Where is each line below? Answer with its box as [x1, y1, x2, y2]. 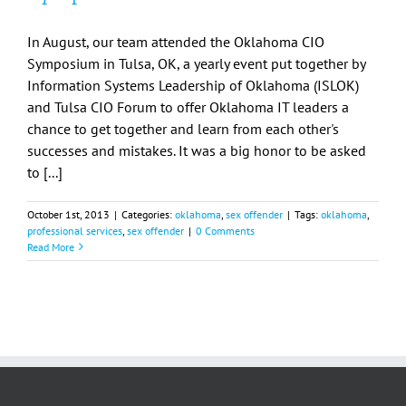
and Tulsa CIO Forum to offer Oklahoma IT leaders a [27, 97, 349, 116]
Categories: [121, 207, 175, 221]
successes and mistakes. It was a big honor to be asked [27, 140, 366, 159]
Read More [27, 239, 74, 254]
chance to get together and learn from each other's [27, 119, 339, 138]
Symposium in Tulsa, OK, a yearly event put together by [27, 53, 365, 72]
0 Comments [196, 223, 255, 237]
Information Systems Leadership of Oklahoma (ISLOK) [27, 75, 359, 94]
